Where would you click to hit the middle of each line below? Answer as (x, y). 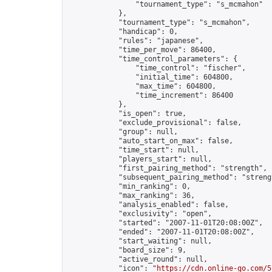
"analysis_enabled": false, (148, 205)
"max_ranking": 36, (131, 195)
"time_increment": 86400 (150, 95)
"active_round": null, (138, 259)
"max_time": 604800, (142, 86)
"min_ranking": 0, (129, 186)
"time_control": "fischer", (157, 68)
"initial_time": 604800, (150, 77)
